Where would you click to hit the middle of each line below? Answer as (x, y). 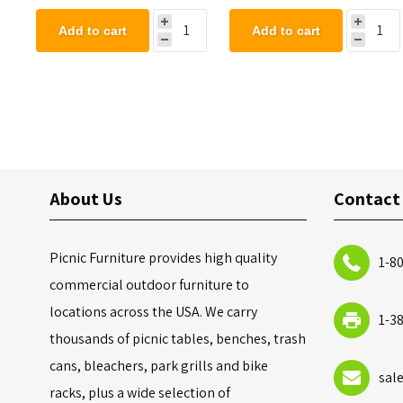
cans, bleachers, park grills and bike (159, 365)
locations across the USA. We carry (154, 311)
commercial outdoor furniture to (150, 284)
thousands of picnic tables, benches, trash (178, 338)
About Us (86, 198)
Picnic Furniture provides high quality (164, 257)
